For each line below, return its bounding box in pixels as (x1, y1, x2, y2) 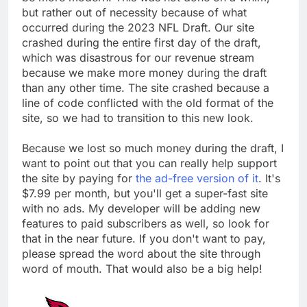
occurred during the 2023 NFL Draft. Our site (22, 20, 254, 34)
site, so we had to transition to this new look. (22, 110, 254, 125)
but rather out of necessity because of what (22, 5, 247, 19)
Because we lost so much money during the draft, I (22, 140, 284, 155)
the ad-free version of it (136, 171, 258, 185)
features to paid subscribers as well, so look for (22, 216, 269, 230)
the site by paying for (22, 171, 136, 185)
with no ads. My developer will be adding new (22, 201, 260, 215)
